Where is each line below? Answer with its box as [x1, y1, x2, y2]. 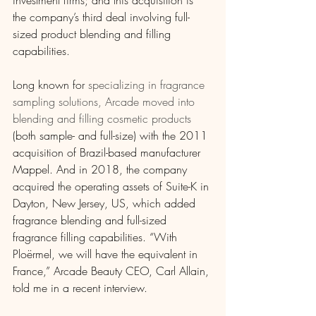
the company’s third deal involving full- [13, 9, 190, 25]
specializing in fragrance [88, 77, 208, 93]
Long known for [13, 77, 88, 93]
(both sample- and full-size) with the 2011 [13, 128, 211, 144]
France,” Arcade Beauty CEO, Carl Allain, [13, 263, 212, 279]
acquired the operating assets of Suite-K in [13, 178, 212, 195]
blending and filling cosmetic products [13, 111, 191, 127]
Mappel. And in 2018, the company [13, 162, 190, 178]
